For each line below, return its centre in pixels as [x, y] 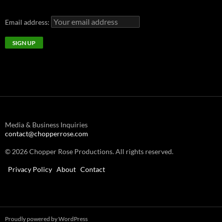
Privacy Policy [30, 169]
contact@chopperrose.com [47, 133]
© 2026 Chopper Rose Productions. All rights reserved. [89, 151]
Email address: [28, 22]
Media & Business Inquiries [46, 124]
